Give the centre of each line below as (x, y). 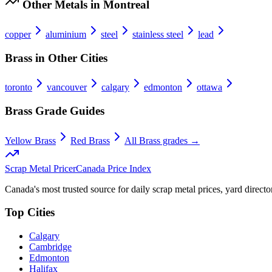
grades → (180, 140)
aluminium (66, 34)
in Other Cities (70, 58)
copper (18, 34)
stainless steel (158, 34)
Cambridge (50, 247)
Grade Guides (68, 110)
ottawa (209, 87)
